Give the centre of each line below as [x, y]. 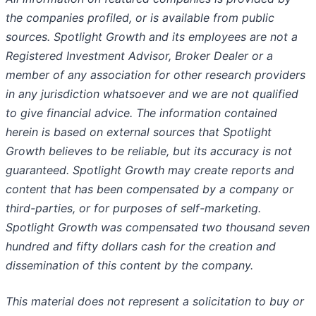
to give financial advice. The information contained [141, 113]
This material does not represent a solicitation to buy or [155, 302]
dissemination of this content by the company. [129, 266]
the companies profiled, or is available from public [140, 18]
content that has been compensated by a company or [150, 189]
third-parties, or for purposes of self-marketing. [133, 208]
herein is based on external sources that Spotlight [139, 132]
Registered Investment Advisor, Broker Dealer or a [139, 56]
